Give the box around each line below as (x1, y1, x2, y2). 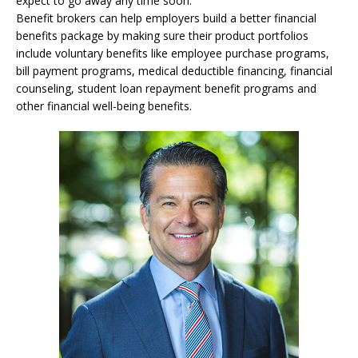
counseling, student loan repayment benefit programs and (16, 81, 316, 96)
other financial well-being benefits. (16, 98, 192, 113)
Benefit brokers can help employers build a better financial (16, 10, 316, 26)
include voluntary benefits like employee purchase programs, (16, 46, 329, 61)
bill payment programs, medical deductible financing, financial (16, 63, 332, 78)
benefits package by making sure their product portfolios (16, 28, 308, 43)
